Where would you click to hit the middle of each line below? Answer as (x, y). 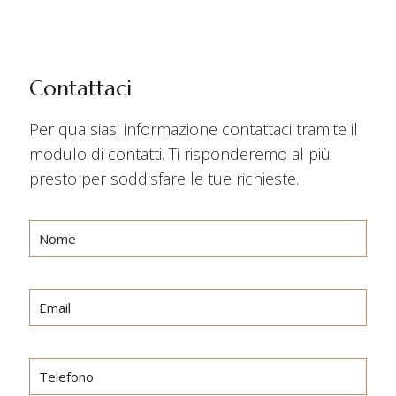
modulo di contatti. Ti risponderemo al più (180, 154)
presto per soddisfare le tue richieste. (164, 179)
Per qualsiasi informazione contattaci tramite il (194, 129)
